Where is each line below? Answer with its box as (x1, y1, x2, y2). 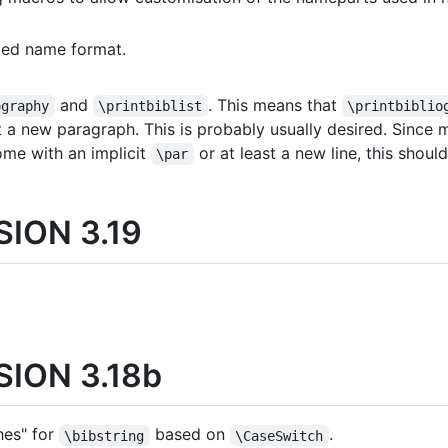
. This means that (207, 95, 342, 116)
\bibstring (64, 427, 145, 444)
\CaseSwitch (235, 427, 324, 444)
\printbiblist (98, 98, 203, 115)
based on (149, 424, 230, 445)
